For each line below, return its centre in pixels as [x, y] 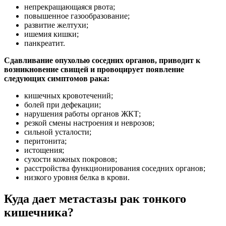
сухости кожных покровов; [71, 159]
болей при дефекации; [63, 104]
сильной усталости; [58, 132]
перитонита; [45, 141]
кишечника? [39, 212]
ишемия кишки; [51, 34]
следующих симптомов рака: [57, 78]
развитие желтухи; [56, 25]
